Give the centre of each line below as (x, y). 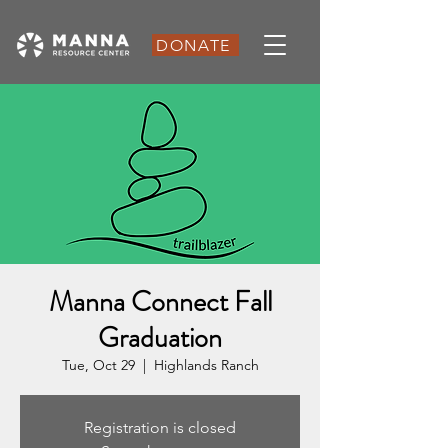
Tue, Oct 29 (98, 365)
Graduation (160, 338)
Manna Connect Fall (160, 302)
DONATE (193, 45)
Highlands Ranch (206, 365)
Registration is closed (160, 427)
